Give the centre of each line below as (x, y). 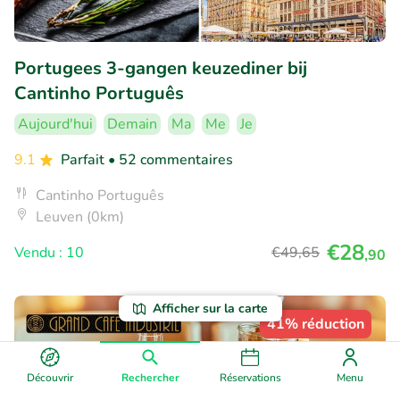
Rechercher (150, 378)
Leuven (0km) (80, 217)
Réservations (250, 378)
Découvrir (50, 378)
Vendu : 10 (49, 253)
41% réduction (316, 325)
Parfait (84, 160)
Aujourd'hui (55, 125)
